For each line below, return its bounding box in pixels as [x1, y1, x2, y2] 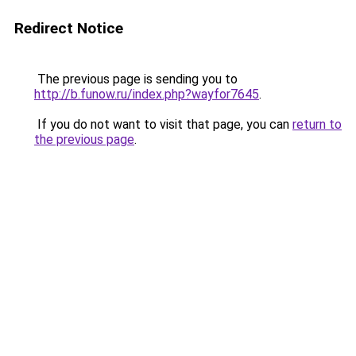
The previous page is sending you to [34, 72, 238, 87]
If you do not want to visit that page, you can [34, 117, 292, 132]
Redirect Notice [14, 19, 123, 37]
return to [292, 117, 342, 132]
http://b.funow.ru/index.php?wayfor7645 [34, 87, 259, 102]
